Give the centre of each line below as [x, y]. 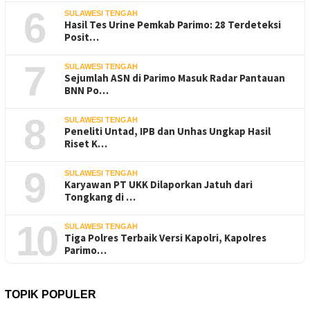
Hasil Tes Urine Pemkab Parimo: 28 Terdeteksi [173, 24]
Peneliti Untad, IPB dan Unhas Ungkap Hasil [167, 131]
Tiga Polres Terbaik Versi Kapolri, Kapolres [165, 237]
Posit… [82, 37]
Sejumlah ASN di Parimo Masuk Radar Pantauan [175, 77]
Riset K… [86, 143]
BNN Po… [86, 90]
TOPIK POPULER [51, 294]
